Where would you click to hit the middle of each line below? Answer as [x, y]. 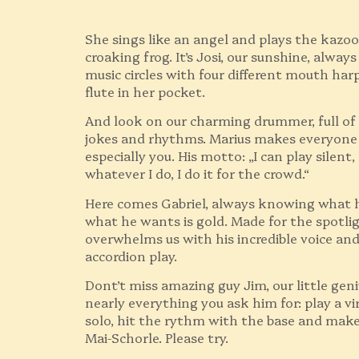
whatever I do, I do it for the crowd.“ [198, 173]
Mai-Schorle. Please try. [157, 338]
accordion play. [131, 255]
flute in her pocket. [145, 91]
